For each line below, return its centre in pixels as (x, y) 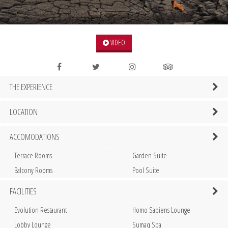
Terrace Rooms (33, 155)
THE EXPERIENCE (31, 87)
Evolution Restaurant (40, 210)
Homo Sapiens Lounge (161, 210)
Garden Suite (149, 155)
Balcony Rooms (33, 170)
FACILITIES (23, 191)
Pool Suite (146, 170)
